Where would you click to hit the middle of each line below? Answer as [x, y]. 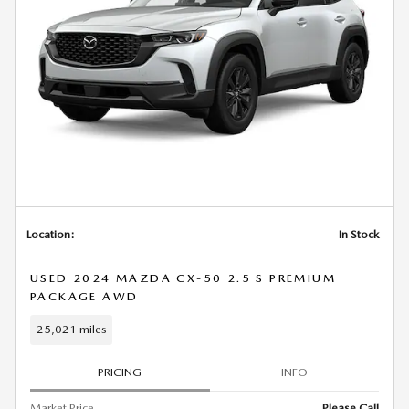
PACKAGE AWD [84, 296]
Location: [51, 234]
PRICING [120, 372]
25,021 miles [71, 330]
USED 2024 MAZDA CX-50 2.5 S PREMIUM [183, 278]
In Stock [359, 234]
